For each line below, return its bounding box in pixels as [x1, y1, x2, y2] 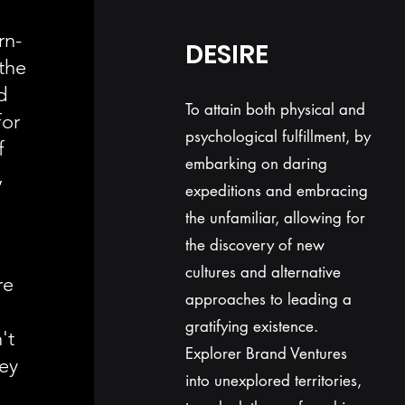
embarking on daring [184, 154, 327, 174]
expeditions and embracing [184, 181, 368, 201]
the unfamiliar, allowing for [184, 208, 365, 228]
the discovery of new [184, 235, 325, 255]
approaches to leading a [184, 289, 352, 309]
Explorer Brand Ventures [184, 344, 347, 363]
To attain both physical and [184, 99, 365, 119]
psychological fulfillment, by [184, 127, 371, 146]
